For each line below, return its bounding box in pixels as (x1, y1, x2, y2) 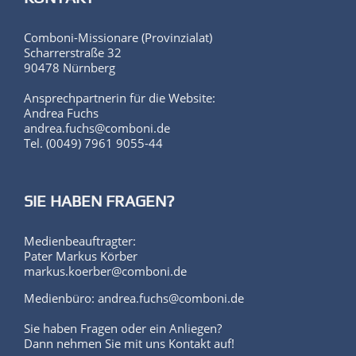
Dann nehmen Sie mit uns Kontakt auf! (24, 323, 234, 339)
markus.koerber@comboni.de (24, 250, 187, 267)
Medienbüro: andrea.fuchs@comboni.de (24, 277, 244, 294)
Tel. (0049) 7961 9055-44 (24, 122, 163, 139)
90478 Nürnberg (24, 47, 115, 64)
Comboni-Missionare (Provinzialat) (24, 17, 212, 33)
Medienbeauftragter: (24, 220, 136, 237)
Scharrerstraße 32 (24, 32, 122, 48)
